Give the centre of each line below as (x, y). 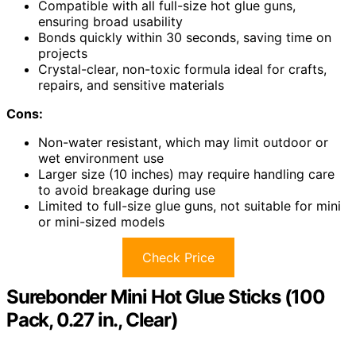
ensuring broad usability (110, 21)
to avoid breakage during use (127, 190)
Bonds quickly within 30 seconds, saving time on (185, 37)
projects (63, 53)
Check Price (178, 257)
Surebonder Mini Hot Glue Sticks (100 (166, 296)
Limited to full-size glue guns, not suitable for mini (190, 205)
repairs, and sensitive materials (131, 85)
